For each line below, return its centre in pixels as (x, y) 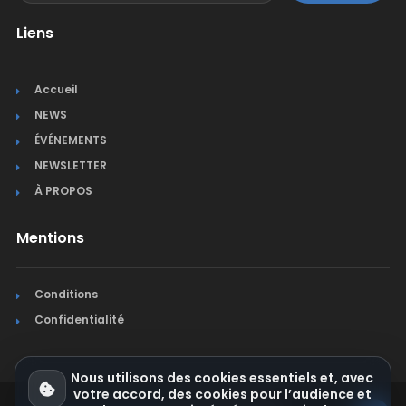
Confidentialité (79, 320)
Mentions (50, 238)
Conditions (66, 295)
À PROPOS (63, 191)
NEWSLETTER (70, 166)
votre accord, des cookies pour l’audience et (222, 394)
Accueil (56, 90)
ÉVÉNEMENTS (70, 140)
